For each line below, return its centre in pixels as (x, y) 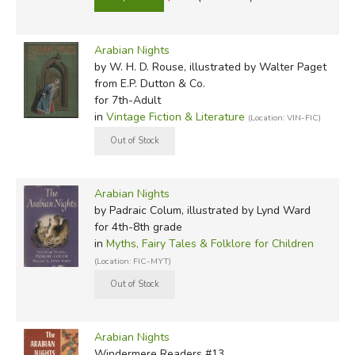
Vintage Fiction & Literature (175, 117)
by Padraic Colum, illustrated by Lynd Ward (202, 211)
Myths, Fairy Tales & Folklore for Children (210, 244)
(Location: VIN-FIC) (284, 118)
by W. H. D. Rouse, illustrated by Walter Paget (210, 67)
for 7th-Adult (127, 101)
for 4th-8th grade (138, 227)
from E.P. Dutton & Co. (149, 84)
